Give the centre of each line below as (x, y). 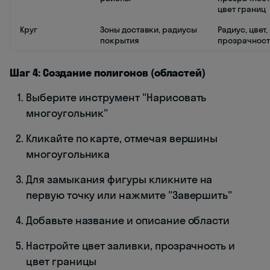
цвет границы (61, 262)
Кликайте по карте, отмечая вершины (122, 139)
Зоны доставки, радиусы (149, 30)
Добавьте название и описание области (128, 221)
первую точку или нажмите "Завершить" (129, 195)
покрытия (120, 41)
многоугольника (68, 154)
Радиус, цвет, (243, 30)
